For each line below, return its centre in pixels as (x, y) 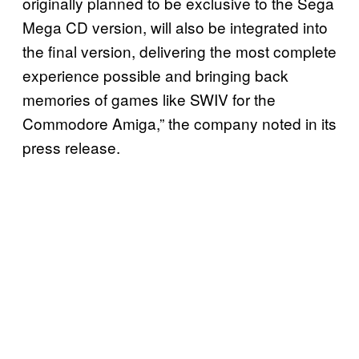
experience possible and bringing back (155, 75)
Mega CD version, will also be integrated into (175, 26)
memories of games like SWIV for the (149, 99)
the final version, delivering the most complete (179, 50)
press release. (71, 147)
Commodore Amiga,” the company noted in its (179, 123)
